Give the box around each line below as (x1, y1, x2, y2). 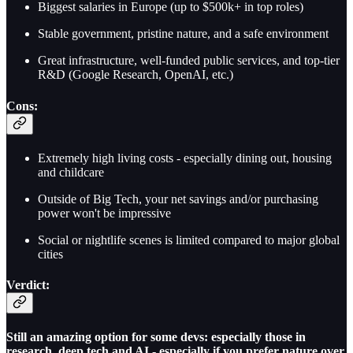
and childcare (38, 165, 104, 179)
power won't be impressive (38, 206, 171, 220)
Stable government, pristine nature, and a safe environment (38, 27, 329, 41)
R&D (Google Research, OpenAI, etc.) (38, 68, 233, 82)
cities (38, 247, 63, 261)
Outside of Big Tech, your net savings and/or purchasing (38, 191, 318, 206)
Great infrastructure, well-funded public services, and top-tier (38, 54, 340, 68)
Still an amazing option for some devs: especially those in (6, 330, 306, 344)
